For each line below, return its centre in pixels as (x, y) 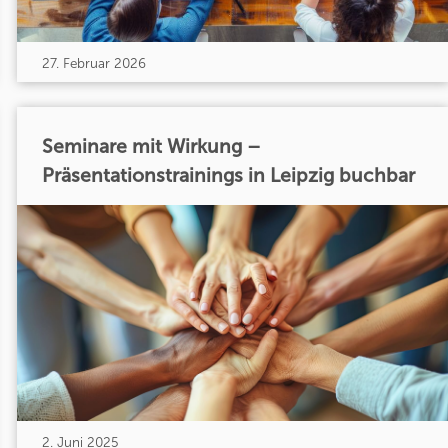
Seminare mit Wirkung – (151, 147)
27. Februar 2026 (93, 64)
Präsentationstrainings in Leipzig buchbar (228, 176)
